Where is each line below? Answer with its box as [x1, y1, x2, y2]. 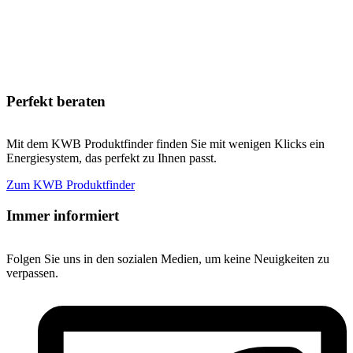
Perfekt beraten [6, 92, 106, 110]
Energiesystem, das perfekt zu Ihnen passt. [6, 151, 217, 165]
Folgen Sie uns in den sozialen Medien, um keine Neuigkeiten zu [6, 251, 329, 266]
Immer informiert [6, 207, 119, 225]
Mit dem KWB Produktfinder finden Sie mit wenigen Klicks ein [6, 137, 325, 151]
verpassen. [6, 266, 58, 280]
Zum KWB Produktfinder [6, 178, 135, 192]
